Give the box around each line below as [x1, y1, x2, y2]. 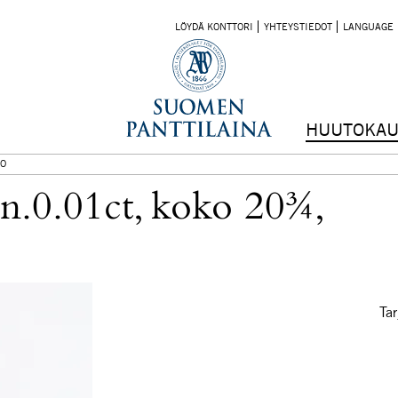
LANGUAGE [342, 20, 394, 33]
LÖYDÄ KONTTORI [174, 20, 253, 33]
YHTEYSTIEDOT [263, 20, 332, 33]
